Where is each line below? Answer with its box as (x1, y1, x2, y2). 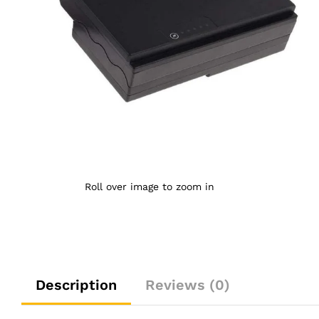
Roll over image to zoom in (84, 181, 214, 193)
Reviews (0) (145, 276, 230, 294)
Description (36, 276, 117, 294)
